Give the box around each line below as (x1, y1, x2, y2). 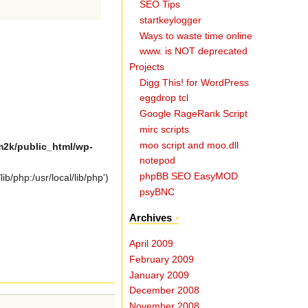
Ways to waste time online (140, 30, 253, 41)
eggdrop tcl (140, 93, 189, 104)
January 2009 (129, 269, 190, 280)
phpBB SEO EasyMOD (140, 171, 239, 182)
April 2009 (129, 239, 174, 250)
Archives (129, 212, 173, 224)
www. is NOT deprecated (140, 46, 248, 57)
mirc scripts (140, 124, 190, 135)
